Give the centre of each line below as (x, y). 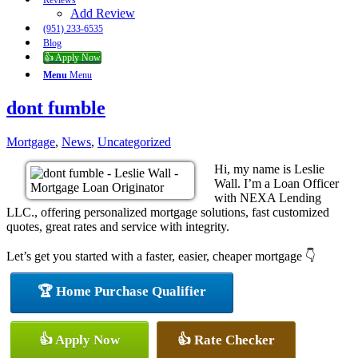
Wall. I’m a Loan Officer (276, 183)
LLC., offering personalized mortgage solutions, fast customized (168, 212)
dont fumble (56, 107)
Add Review (103, 13)
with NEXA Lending (268, 197)
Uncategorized (134, 141)
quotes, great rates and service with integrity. (118, 226)
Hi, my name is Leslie (269, 169)
